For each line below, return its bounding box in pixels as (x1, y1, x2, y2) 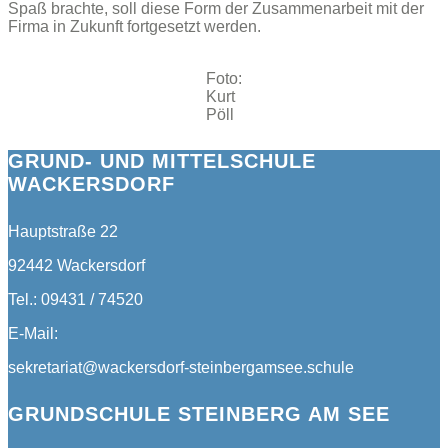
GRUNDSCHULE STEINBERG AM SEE (8, 403, 390, 426)
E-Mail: (8, 324, 58, 342)
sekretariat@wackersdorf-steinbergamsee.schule (8, 358, 354, 376)
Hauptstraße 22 (8, 222, 118, 240)
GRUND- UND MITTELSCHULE (8, 150, 316, 173)
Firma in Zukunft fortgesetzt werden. (8, 17, 261, 35)
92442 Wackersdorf (8, 256, 145, 274)
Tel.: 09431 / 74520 (8, 290, 143, 308)
